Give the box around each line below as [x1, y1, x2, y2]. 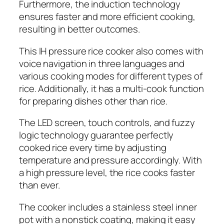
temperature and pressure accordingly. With [19, 153, 202, 167]
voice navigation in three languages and [19, 56, 185, 70]
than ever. [19, 178, 60, 192]
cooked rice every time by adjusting [19, 141, 166, 154]
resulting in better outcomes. [19, 22, 140, 36]
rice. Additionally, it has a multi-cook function [19, 81, 204, 95]
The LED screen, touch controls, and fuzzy [19, 116, 195, 129]
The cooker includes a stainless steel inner [19, 200, 197, 213]
